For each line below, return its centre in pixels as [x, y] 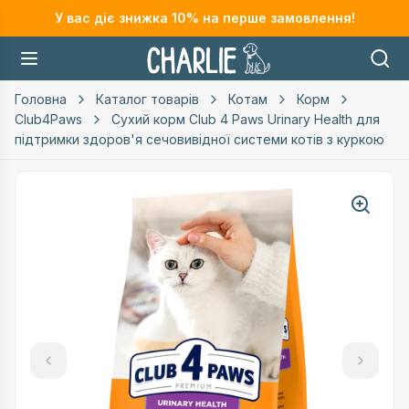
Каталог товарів [147, 99]
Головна [41, 99]
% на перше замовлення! [270, 18]
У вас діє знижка [113, 18]
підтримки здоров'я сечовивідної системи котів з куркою [199, 139]
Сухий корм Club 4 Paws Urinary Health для [246, 119]
